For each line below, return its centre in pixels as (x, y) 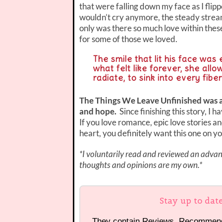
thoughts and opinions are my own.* (141, 165)
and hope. (99, 111)
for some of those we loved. (128, 39)
